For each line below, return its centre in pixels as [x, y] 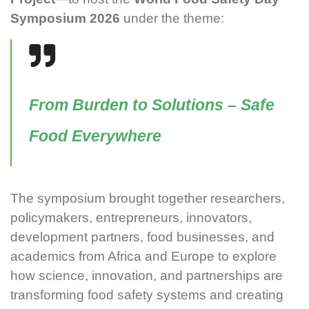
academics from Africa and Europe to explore [143, 257]
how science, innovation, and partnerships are [147, 276]
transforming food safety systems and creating [147, 295]
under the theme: [172, 18]
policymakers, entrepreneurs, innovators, [131, 218]
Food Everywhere [95, 136]
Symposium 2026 [65, 18]
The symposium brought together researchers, [148, 199]
